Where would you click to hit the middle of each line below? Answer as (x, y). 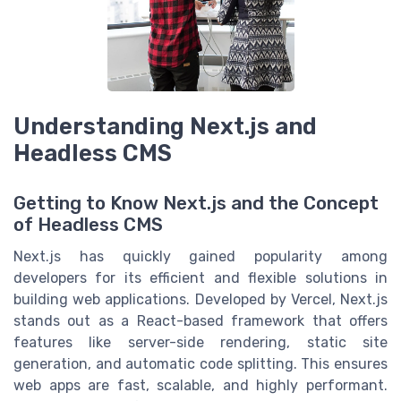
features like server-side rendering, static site (200, 343)
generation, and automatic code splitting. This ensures (200, 364)
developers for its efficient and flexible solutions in (200, 278)
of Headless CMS (88, 225)
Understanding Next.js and (165, 127)
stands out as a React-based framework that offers (200, 321)
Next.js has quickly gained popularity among (200, 257)
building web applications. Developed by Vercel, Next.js (200, 300)
